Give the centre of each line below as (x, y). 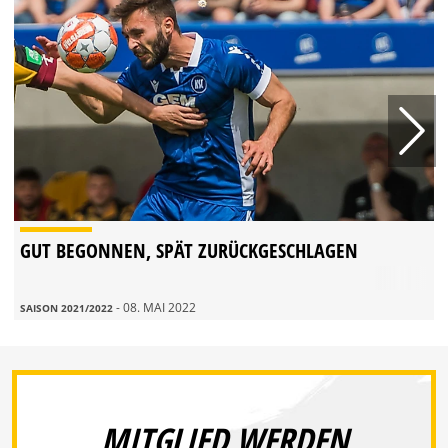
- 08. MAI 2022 (156, 308)
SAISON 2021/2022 (68, 308)
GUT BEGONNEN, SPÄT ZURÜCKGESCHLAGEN (189, 251)
